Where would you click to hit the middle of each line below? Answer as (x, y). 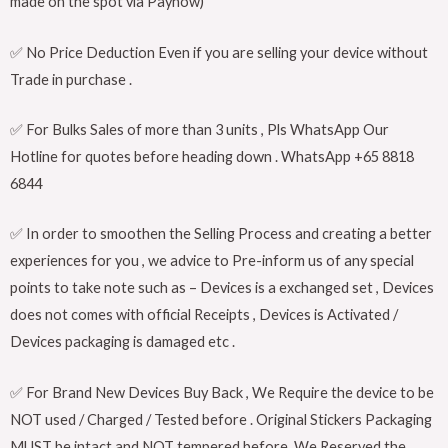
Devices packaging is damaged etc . (122, 342)
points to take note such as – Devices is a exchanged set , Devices (222, 288)
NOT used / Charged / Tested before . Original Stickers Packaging (221, 419)
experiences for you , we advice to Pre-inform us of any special (212, 261)
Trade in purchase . (71, 79)
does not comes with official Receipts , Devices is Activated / (204, 315)
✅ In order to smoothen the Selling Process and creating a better (221, 234)
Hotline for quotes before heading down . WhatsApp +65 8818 (212, 157)
